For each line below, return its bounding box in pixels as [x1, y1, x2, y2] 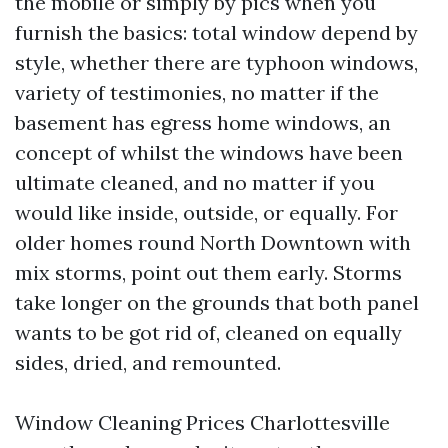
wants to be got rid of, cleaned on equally [15, 320, 402, 345]
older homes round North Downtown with [15, 230, 411, 255]
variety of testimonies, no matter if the [15, 80, 379, 105]
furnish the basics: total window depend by [15, 20, 418, 45]
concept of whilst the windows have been [15, 140, 403, 165]
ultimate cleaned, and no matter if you [15, 170, 375, 195]
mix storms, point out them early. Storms [15, 260, 402, 285]
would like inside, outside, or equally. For [15, 200, 398, 225]
